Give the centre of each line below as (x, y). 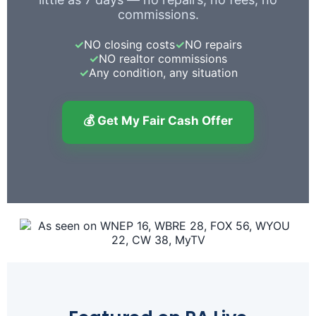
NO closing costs (129, 44)
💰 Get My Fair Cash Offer (158, 120)
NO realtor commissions (163, 58)
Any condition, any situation (163, 72)
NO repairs (213, 44)
